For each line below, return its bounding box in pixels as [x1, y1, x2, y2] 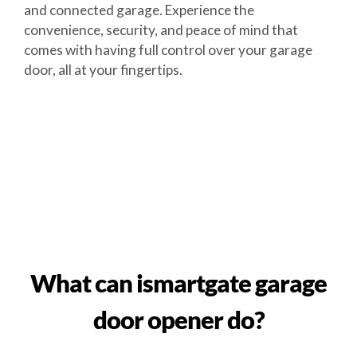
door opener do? [92, 304, 265, 335]
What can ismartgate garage [30, 268, 327, 298]
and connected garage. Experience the [23, 2, 254, 18]
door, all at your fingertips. [23, 61, 182, 78]
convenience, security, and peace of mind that [23, 22, 298, 38]
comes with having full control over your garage [23, 41, 312, 58]
